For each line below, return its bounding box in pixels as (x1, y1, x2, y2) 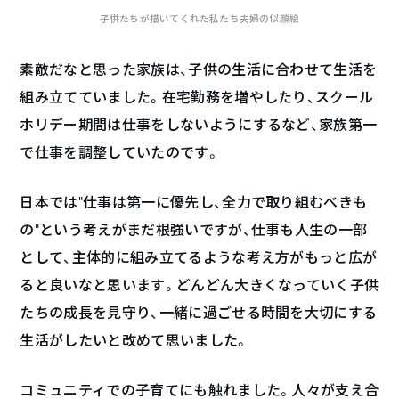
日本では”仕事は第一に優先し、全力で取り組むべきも (20, 191, 368, 211)
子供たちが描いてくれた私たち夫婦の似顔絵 (99, 12, 300, 25)
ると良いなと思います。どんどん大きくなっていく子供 (20, 274, 379, 294)
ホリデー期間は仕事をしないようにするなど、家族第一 (20, 114, 378, 134)
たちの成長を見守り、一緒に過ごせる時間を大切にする (20, 302, 378, 322)
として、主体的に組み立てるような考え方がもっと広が (20, 247, 378, 266)
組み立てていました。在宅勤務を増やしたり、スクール (20, 86, 374, 106)
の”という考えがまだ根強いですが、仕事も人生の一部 (20, 219, 368, 239)
